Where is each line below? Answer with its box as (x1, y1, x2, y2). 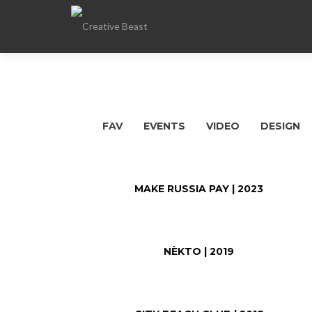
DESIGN (260, 120, 300, 132)
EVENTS (143, 120, 185, 132)
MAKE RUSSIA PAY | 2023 (134, 182, 264, 195)
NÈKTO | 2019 (164, 245, 235, 258)
